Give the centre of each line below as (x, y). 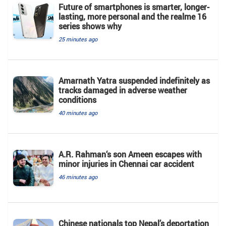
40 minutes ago (78, 112)
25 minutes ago (78, 39)
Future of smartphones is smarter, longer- (134, 7)
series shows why (90, 26)
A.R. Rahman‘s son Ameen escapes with (130, 154)
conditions (77, 100)
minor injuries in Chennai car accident (126, 164)
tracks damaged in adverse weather (123, 90)
